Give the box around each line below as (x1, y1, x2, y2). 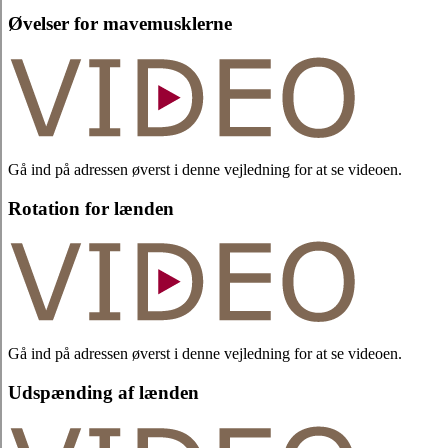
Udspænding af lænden (8, 382, 199, 404)
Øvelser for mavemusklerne (8, 13, 232, 35)
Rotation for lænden (8, 197, 174, 219)
